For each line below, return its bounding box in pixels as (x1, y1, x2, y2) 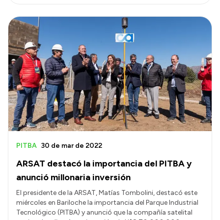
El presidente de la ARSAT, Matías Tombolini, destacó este (16, 188, 197, 197)
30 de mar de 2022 (41, 141, 102, 150)
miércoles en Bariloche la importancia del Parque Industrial (16, 198, 198, 207)
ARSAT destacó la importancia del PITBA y (16, 158, 192, 169)
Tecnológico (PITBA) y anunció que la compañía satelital (16, 208, 192, 217)
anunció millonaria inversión (16, 171, 131, 183)
